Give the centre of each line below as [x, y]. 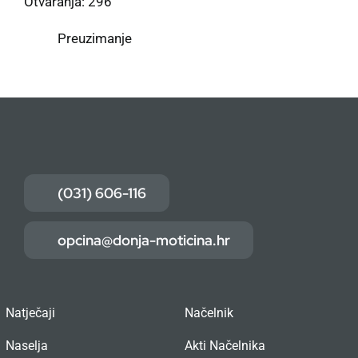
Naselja [26, 346]
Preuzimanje [95, 39]
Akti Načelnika [225, 346]
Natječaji [30, 313]
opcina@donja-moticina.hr [143, 241]
